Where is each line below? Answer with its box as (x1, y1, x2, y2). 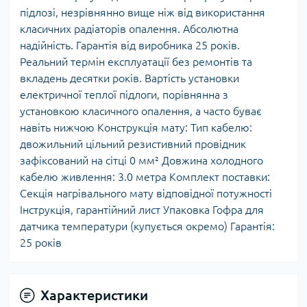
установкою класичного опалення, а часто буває (20, 104, 262, 117)
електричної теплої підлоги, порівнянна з (20, 88, 228, 101)
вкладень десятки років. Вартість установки (20, 71, 239, 84)
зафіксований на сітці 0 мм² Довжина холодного (20, 153, 263, 167)
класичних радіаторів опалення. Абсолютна (20, 22, 238, 35)
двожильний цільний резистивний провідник (20, 137, 246, 150)
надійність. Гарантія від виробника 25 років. (20, 38, 240, 51)
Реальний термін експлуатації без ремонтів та (20, 55, 252, 68)
